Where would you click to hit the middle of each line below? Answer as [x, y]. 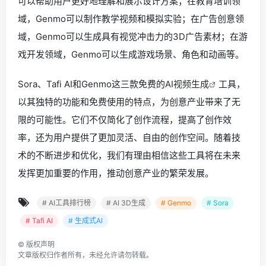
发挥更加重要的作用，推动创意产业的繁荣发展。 [116, 173]
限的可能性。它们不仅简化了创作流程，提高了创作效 [125, 120]
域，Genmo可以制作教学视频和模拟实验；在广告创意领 [131, 19]
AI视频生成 [187, 84]
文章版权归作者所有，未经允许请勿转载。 [85, 255]
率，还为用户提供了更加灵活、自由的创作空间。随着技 [129, 138]
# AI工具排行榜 [66, 203]
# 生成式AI [85, 221]
